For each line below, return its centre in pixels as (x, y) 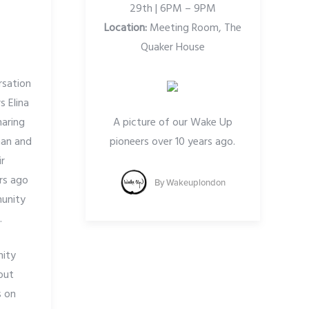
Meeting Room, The (194, 29)
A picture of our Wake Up (172, 123)
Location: (125, 29)
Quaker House (172, 48)
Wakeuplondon (196, 182)
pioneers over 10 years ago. (173, 142)
